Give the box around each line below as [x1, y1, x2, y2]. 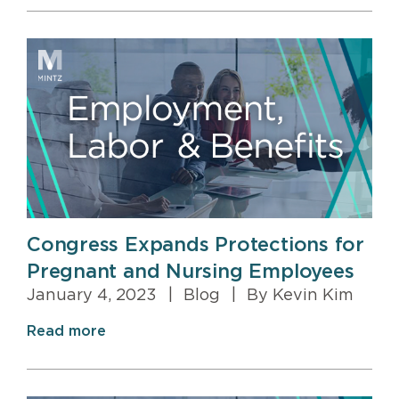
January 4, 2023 [27, 288, 161, 305]
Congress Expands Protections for [27, 235, 364, 256]
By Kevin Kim [242, 288, 354, 305]
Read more [27, 324, 106, 339]
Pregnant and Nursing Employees [27, 262, 354, 282]
